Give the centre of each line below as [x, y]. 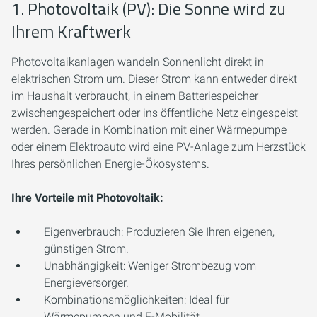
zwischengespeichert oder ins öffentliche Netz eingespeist [155, 113]
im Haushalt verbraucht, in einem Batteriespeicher [135, 96]
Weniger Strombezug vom [191, 266]
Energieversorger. [86, 283]
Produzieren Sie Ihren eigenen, [199, 232]
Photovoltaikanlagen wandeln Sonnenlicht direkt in [138, 62]
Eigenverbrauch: [83, 232]
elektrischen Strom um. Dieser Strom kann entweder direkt [154, 79]
